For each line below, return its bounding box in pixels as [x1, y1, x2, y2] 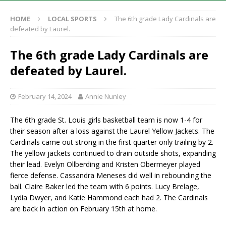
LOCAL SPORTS [48, 14, 97, 24]
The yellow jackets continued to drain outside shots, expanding [10, 148, 216, 158]
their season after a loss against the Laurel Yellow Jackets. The [10, 126, 214, 136]
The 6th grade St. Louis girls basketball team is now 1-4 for [10, 115, 202, 125]
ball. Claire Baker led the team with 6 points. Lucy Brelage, [10, 182, 199, 192]
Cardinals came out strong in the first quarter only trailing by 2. [10, 137, 213, 147]
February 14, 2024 [18, 92, 72, 101]
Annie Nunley [85, 92, 126, 101]
